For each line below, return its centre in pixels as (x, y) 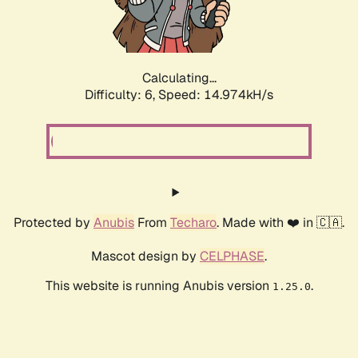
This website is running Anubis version (159, 286)
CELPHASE (232, 257)
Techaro (193, 223)
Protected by (54, 223)
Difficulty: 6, (121, 95)
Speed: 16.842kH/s (216, 95)
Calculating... (179, 78)
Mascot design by (145, 257)
